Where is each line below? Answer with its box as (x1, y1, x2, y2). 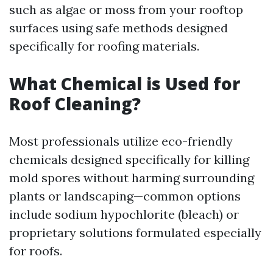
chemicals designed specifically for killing (9, 152, 249, 167)
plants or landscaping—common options (9, 188, 241, 204)
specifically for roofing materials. (9, 38, 199, 54)
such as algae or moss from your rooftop (9, 2, 243, 17)
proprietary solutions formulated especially (9, 225, 261, 240)
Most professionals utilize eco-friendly (9, 133, 233, 149)
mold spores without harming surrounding (9, 170, 254, 185)
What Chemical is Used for (9, 72, 240, 95)
